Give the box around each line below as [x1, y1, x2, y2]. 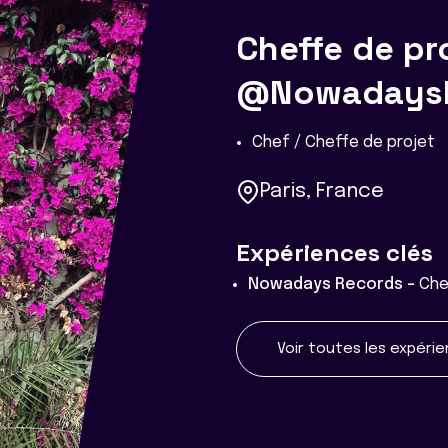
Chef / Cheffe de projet [252, 134, 435, 151]
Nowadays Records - [248, 276, 419, 293]
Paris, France [260, 181, 384, 202]
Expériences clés [236, 237, 433, 268]
